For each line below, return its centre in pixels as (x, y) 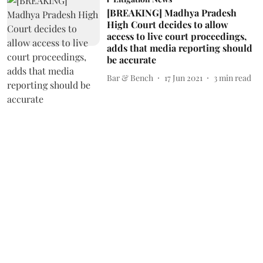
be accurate (131, 60)
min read (235, 77)
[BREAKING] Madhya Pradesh (171, 13)
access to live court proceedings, (176, 36)
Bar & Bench (130, 77)
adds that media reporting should (179, 48)
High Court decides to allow (167, 24)
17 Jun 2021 (183, 77)
